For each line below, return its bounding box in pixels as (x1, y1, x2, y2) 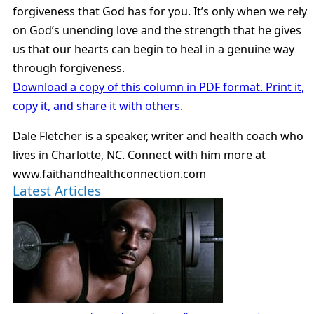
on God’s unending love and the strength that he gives (13, 22, 301, 38)
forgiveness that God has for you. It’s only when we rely (13, 3, 307, 19)
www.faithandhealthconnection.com (13, 165, 206, 182)
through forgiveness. (13, 60, 125, 76)
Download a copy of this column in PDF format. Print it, (13, 78, 304, 95)
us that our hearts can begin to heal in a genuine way (13, 41, 294, 57)
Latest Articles (13, 181, 101, 200)
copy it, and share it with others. (13, 97, 183, 114)
